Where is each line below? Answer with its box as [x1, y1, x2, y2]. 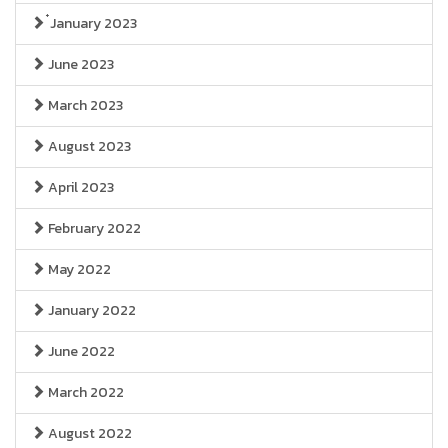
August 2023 [45, 136, 131, 157]
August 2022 [45, 423, 132, 444]
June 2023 [45, 54, 114, 75]
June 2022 [45, 341, 115, 362]
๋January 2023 [45, 13, 137, 34]
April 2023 [45, 177, 114, 198]
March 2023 [45, 95, 123, 116]
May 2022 [45, 259, 111, 280]
